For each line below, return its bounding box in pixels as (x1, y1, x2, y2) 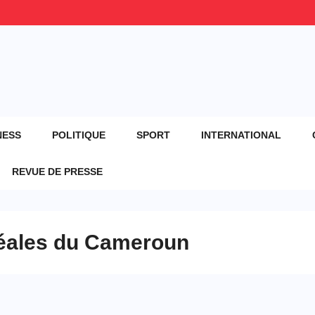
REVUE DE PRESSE (12, 165, 103, 177)
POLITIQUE (51, 129, 105, 141)
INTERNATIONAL (200, 129, 281, 141)
